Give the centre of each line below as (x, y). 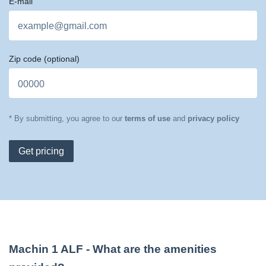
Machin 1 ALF (46, 249)
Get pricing (41, 151)
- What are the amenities (150, 249)
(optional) (62, 59)
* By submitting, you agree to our (66, 119)
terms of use (148, 119)
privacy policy (213, 119)
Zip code (26, 59)
